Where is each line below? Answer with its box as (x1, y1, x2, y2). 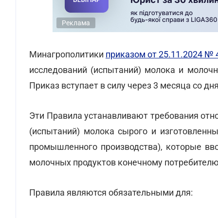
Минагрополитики (29, 49, 106, 59)
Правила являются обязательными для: (29, 187, 193, 198)
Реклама (62, 19, 90, 27)
